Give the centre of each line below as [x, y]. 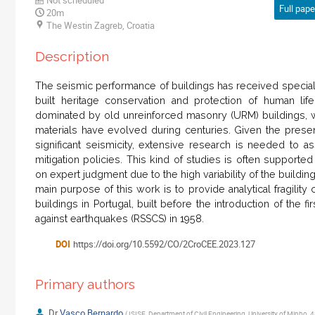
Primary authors [85, 284]
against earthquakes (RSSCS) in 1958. [120, 219]
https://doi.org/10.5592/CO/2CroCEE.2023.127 [164, 244]
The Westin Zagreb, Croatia [101, 25]
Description [72, 56]
